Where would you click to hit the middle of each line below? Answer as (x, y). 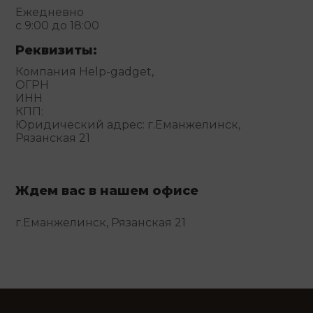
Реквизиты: (57, 50)
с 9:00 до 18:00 (58, 25)
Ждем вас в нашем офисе (107, 190)
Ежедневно (50, 12)
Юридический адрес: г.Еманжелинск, (128, 124)
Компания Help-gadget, (85, 71)
